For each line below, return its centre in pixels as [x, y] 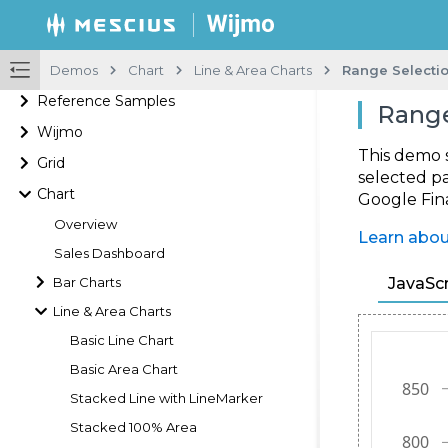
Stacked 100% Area [133, 426]
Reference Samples [106, 100]
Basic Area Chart [124, 368]
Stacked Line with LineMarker [166, 397]
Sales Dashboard [109, 252]
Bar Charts [87, 281]
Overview [85, 223]
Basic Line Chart [122, 339]
